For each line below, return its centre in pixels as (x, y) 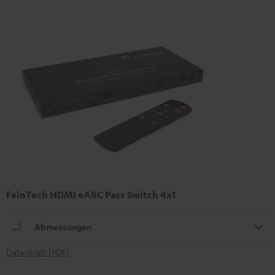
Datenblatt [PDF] (38, 251)
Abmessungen (63, 227)
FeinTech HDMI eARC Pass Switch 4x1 (91, 194)
